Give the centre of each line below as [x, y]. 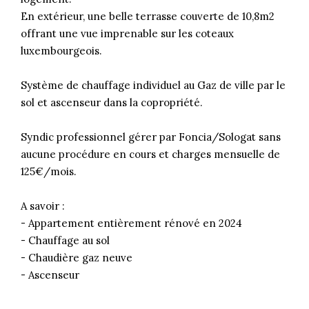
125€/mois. [49, 171]
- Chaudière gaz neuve [77, 257]
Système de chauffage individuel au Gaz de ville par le [153, 85]
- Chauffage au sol [65, 240]
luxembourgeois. [61, 50]
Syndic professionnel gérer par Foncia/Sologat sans [151, 137]
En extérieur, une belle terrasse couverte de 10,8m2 [148, 16]
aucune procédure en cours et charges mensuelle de [150, 154]
